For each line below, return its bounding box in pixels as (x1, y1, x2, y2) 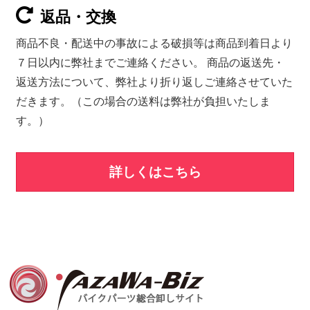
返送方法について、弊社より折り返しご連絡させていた (15, 75, 293, 88)
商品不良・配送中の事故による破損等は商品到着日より (15, 37, 293, 49)
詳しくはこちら (109, 164, 201, 179)
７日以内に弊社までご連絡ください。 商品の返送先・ (15, 56, 284, 69)
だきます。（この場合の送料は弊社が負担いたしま (15, 95, 271, 107)
